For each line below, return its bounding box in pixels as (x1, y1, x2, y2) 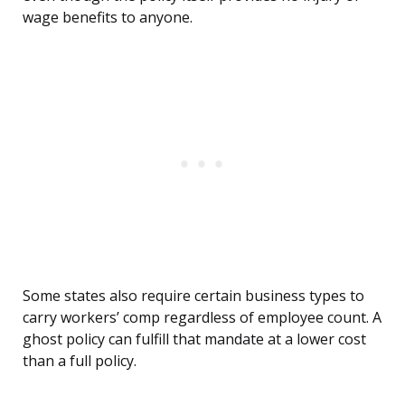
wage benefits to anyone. (23, 7, 193, 28)
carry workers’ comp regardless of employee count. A (23, 307, 381, 328)
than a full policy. (23, 351, 137, 372)
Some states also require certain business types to (23, 286, 364, 306)
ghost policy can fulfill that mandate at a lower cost (23, 329, 366, 350)
